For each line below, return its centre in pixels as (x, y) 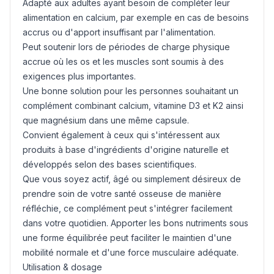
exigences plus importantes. (79, 76)
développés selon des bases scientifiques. (109, 164)
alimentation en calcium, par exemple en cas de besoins (136, 17)
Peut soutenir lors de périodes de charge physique (126, 47)
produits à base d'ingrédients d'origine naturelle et (126, 150)
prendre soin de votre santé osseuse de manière (122, 194)
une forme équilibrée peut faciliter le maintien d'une (127, 238)
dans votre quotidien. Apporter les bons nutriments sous (135, 223)
